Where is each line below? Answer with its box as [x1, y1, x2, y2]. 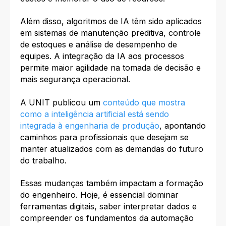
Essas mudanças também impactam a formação [20, 178, 203, 189]
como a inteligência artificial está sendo [20, 108, 169, 119]
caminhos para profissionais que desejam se [20, 132, 189, 142]
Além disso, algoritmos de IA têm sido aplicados [20, 16, 202, 27]
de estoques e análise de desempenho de [20, 39, 177, 50]
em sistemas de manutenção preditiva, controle [20, 28, 201, 38]
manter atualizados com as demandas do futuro [20, 143, 203, 154]
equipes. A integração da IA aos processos [20, 51, 184, 62]
